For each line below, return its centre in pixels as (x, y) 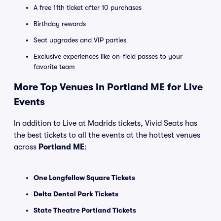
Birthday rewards (60, 24)
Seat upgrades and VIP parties (80, 40)
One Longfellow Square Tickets (84, 178)
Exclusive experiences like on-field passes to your (108, 56)
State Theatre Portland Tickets (85, 210)
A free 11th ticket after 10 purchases (88, 7)
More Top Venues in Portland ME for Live (108, 87)
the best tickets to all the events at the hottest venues (107, 135)
